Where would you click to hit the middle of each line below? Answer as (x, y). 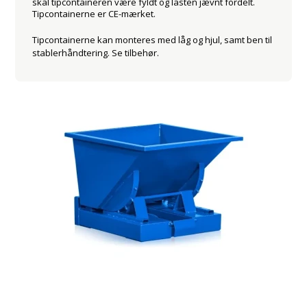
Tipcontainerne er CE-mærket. (94, 14)
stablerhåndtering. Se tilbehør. (96, 53)
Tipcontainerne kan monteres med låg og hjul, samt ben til (152, 40)
